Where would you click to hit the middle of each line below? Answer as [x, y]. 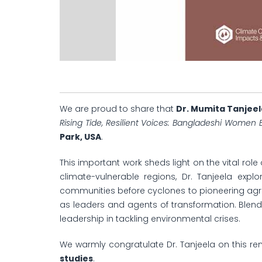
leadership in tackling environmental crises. [150, 219]
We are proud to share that [118, 109]
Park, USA [80, 137]
